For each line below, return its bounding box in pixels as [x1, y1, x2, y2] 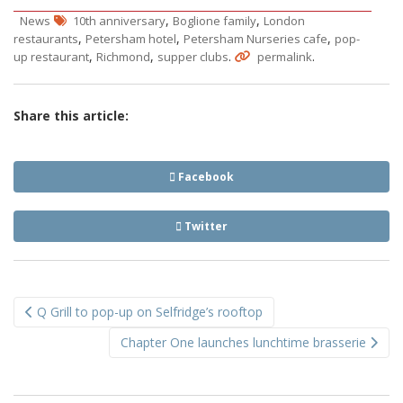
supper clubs [157, 49, 228, 66]
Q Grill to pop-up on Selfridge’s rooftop [33, 303, 263, 321]
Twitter [182, 219, 228, 235]
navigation [13, 309, 136, 345]
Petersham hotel [85, 31, 176, 48]
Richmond [96, 49, 150, 66]
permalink [257, 49, 312, 66]
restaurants [13, 31, 78, 48]
